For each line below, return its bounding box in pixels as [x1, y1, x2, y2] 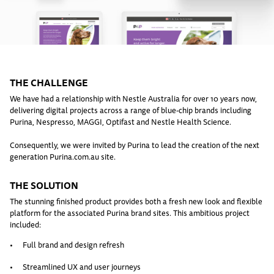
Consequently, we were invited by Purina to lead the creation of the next [10, 139, 259, 152]
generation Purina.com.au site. [10, 150, 116, 163]
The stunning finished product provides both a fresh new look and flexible [10, 194, 262, 207]
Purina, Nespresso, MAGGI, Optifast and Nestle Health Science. [10, 116, 231, 128]
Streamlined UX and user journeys [23, 260, 141, 273]
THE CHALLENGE [10, 75, 88, 91]
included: [10, 218, 41, 231]
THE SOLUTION [10, 177, 78, 193]
